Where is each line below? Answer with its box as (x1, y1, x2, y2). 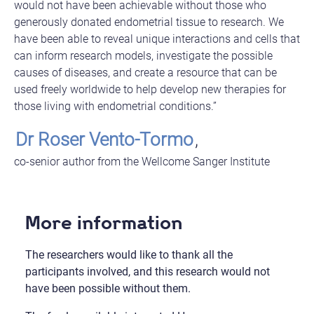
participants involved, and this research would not (25, 264, 270, 278)
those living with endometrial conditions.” (14, 99, 217, 113)
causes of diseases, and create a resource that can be (14, 65, 277, 79)
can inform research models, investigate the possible (14, 48, 273, 62)
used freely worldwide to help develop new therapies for (14, 82, 286, 96)
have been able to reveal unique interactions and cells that (14, 32, 300, 46)
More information (25, 210, 182, 234)
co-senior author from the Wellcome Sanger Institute (14, 154, 270, 168)
